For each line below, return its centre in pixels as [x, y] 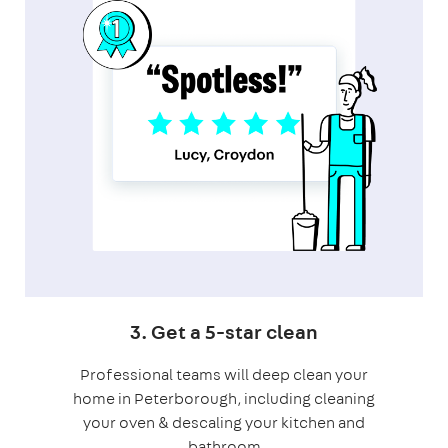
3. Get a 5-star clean [224, 331]
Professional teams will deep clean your [224, 374]
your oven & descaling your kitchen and [224, 422]
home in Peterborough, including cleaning [224, 398]
